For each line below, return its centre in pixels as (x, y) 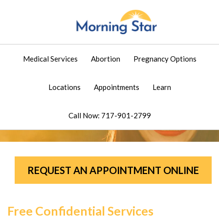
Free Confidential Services (80, 211)
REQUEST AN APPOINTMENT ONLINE (113, 170)
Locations (64, 87)
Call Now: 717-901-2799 (109, 115)
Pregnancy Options (165, 59)
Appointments (116, 87)
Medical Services (50, 59)
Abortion (105, 59)
